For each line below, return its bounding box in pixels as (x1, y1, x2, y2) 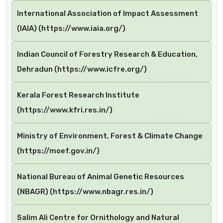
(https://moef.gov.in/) (17, 146, 100, 156)
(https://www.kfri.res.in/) (17, 106, 112, 115)
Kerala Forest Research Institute (17, 91, 139, 100)
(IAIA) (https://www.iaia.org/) (17, 24, 125, 33)
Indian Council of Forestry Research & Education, (17, 50, 198, 59)
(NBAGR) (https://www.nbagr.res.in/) (17, 187, 153, 197)
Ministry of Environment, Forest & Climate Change (17, 131, 203, 141)
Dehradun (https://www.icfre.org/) (17, 65, 147, 74)
